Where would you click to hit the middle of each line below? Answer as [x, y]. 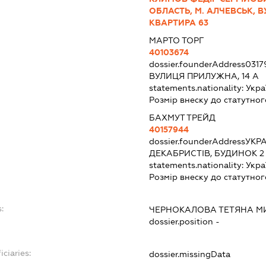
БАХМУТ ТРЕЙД [182, 117]
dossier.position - [184, 221]
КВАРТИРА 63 [178, 22]
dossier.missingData [189, 254]
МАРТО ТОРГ [176, 40]
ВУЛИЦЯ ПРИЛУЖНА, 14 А [204, 76]
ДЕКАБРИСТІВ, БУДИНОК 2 [206, 153]
